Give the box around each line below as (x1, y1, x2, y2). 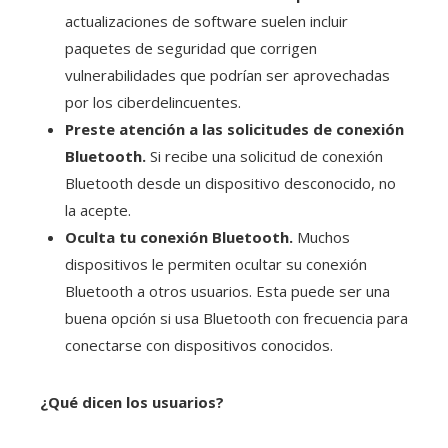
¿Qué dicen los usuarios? (40, 392, 224, 413)
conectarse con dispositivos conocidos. (65, 335, 333, 356)
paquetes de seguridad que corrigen (65, 38, 317, 59)
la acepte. (65, 200, 131, 221)
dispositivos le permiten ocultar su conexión (65, 254, 367, 275)
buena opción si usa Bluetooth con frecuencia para (65, 308, 408, 329)
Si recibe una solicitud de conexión (146, 146, 383, 167)
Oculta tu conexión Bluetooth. (65, 227, 293, 248)
